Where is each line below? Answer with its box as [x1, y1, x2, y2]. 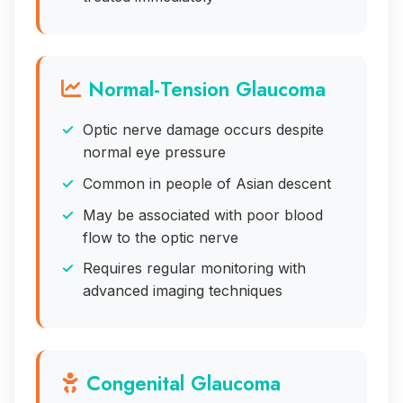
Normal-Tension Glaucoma [88, 74, 326, 103]
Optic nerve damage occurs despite [83, 121, 324, 139]
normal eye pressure [83, 143, 226, 162]
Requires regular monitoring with [83, 259, 306, 278]
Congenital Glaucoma [86, 368, 281, 398]
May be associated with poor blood [83, 205, 323, 224]
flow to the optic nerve [83, 228, 238, 246]
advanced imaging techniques [83, 282, 282, 300]
